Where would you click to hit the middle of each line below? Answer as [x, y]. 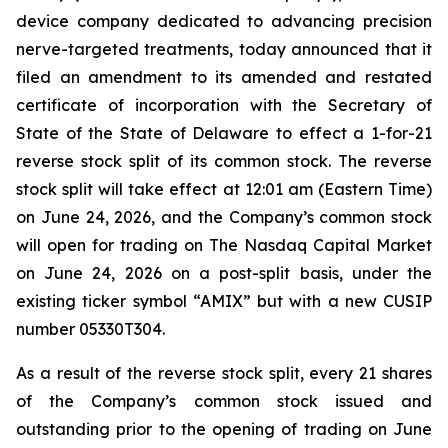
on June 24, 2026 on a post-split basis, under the [224, 273]
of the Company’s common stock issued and [224, 401]
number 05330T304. [90, 329]
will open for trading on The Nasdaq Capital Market [224, 245]
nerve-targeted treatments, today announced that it [224, 49]
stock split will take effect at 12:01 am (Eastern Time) [224, 189]
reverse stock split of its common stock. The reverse [224, 161]
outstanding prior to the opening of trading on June [224, 429]
